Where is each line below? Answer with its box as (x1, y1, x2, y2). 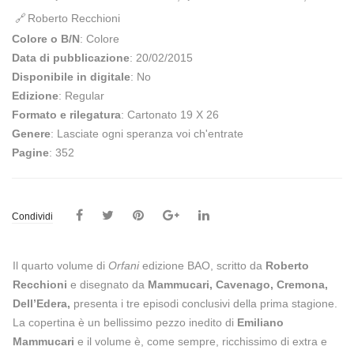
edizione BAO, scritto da (139, 259, 265, 273)
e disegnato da (67, 278, 148, 292)
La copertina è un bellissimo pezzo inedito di (13, 316, 237, 330)
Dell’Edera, (13, 297, 70, 311)
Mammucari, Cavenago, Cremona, (148, 278, 328, 292)
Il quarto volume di (13, 259, 108, 273)
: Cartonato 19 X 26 (121, 108, 219, 122)
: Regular (58, 89, 104, 103)
